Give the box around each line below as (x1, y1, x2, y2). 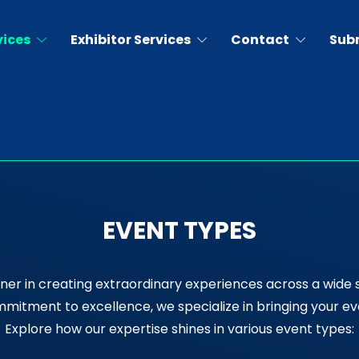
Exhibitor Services (71, 30, 192, 49)
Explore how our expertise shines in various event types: (4, 320, 354, 338)
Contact (231, 30, 290, 49)
